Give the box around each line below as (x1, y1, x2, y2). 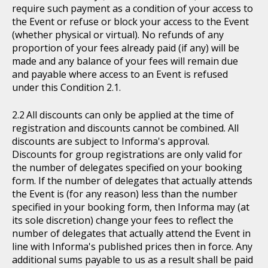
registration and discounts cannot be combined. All (12, 121, 239, 135)
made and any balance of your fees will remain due (12, 54, 238, 68)
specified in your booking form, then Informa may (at (12, 200, 249, 214)
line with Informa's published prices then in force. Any (12, 240, 252, 253)
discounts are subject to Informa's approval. (12, 135, 209, 148)
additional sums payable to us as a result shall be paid (12, 253, 253, 266)
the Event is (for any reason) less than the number (12, 187, 237, 200)
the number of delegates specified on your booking (12, 161, 242, 174)
